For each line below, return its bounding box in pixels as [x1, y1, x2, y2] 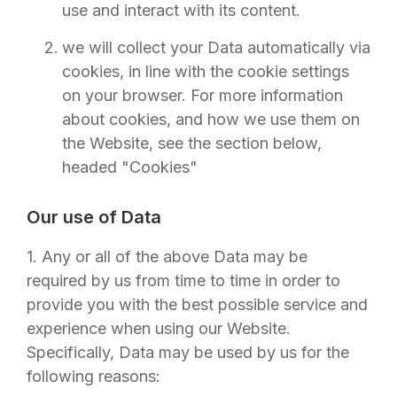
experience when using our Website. [27, 319, 291, 338]
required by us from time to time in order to [27, 271, 340, 290]
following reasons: [27, 367, 160, 385]
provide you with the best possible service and [27, 295, 368, 314]
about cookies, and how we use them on [62, 110, 360, 128]
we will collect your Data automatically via [62, 38, 370, 57]
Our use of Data [27, 206, 161, 228]
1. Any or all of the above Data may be [27, 247, 307, 266]
